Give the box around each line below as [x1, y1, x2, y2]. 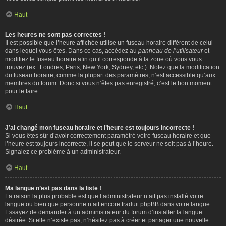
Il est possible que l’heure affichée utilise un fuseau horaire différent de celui [5, 39, 213, 46]
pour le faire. [5, 87, 39, 95]
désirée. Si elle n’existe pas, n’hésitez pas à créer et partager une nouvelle [5, 216, 209, 224]
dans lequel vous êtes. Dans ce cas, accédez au [5, 47, 138, 54]
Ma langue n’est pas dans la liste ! [5, 184, 101, 192]
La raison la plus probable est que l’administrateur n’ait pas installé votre [5, 192, 203, 200]
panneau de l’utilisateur [138, 47, 203, 54]
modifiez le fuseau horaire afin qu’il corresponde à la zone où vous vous [5, 55, 202, 63]
